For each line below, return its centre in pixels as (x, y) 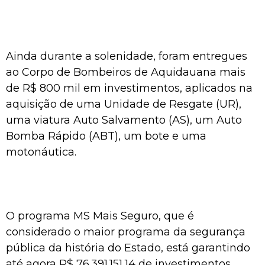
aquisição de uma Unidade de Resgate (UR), (124, 104)
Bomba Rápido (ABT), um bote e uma (106, 136)
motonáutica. (41, 152)
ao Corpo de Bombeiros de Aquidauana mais (126, 72)
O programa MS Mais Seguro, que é (100, 216)
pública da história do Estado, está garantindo (128, 248)
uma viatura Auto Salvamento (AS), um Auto (124, 120)
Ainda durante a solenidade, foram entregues (127, 56)
